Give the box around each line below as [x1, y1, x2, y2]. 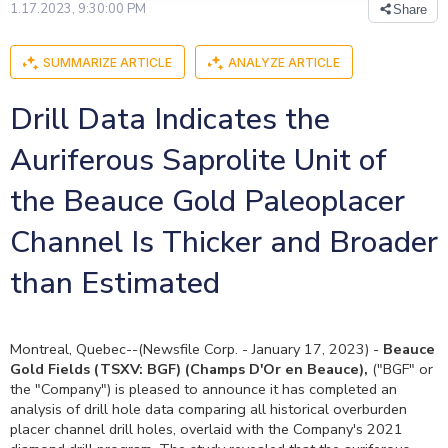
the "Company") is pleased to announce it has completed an [10, 378, 397, 399]
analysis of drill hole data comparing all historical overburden [10, 398, 407, 419]
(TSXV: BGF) [94, 358, 185, 379]
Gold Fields [10, 358, 94, 379]
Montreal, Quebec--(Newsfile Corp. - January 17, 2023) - [10, 338, 383, 359]
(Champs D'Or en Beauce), [185, 358, 368, 379]
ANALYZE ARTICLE [228, 54, 340, 70]
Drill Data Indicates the [10, 99, 330, 141]
